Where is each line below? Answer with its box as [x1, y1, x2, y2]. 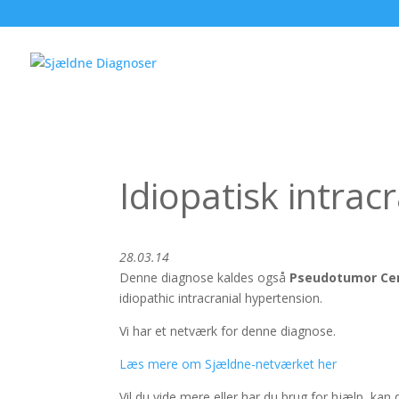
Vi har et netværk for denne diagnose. [119, 322, 337, 340]
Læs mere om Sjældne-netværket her [119, 355, 338, 373]
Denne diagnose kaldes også [119, 269, 290, 287]
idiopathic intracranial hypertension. [119, 289, 323, 307]
